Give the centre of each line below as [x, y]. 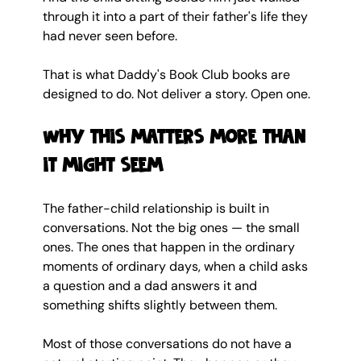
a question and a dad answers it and [151, 285]
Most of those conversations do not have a [168, 343]
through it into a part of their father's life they [176, 16]
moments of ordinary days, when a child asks [176, 266]
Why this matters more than [176, 137]
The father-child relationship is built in [157, 208]
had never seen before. [110, 35]
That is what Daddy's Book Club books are [168, 74]
